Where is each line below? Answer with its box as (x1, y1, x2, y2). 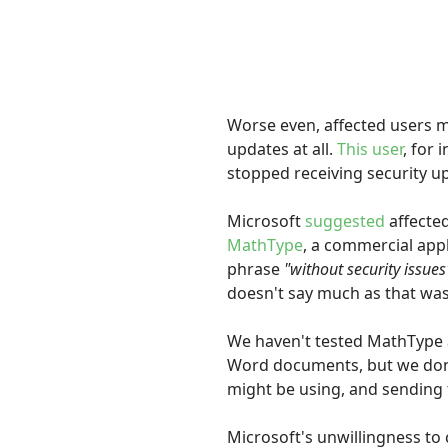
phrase (227, 258, 285, 281)
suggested (305, 210, 386, 233)
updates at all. (227, 138, 338, 161)
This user (337, 138, 404, 161)
